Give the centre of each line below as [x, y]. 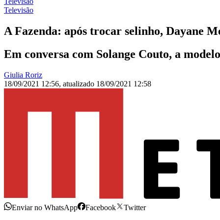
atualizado [80, 84]
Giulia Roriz [23, 75]
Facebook [101, 208]
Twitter [135, 208]
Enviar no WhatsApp [45, 208]
